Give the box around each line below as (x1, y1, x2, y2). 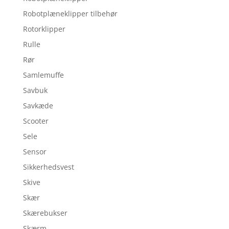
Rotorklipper (22, 24, 65, 34)
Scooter (22, 116, 49, 126)
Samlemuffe (22, 70, 64, 80)
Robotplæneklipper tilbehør (22, 9, 118, 19)
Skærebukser (22, 208, 67, 218)
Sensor (22, 147, 47, 157)
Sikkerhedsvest (22, 162, 74, 172)
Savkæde (22, 101, 53, 111)
